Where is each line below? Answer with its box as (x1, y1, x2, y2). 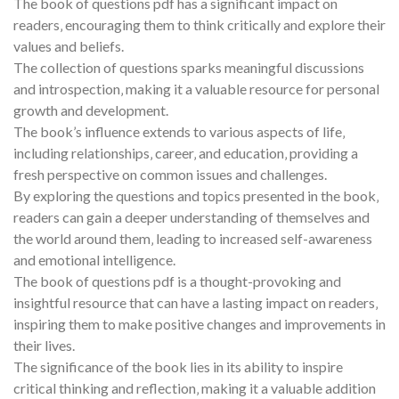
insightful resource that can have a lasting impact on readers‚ (13, 294, 378, 312)
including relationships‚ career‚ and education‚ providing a (13, 144, 358, 162)
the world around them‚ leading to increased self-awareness (13, 230, 372, 248)
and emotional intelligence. (13, 251, 175, 269)
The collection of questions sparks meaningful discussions (13, 59, 364, 77)
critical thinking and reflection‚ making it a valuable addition (13, 379, 376, 397)
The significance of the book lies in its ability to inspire (13, 358, 343, 376)
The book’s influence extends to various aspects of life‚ (13, 123, 345, 141)
